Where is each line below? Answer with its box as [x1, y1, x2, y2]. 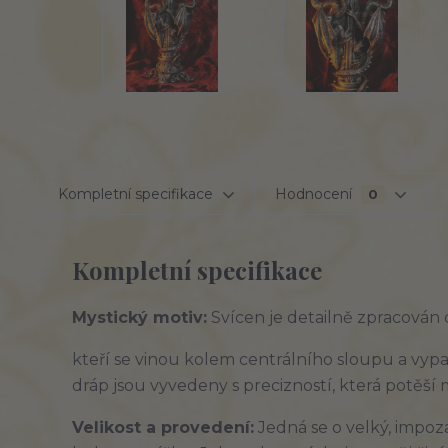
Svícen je [207, 308, 287, 327]
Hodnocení [275, 185, 356, 203]
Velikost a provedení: [72, 418, 254, 437]
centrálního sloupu [239, 350, 394, 369]
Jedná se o [254, 418, 346, 437]
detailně [287, 308, 353, 327]
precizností [243, 376, 332, 395]
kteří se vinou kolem [72, 350, 239, 369]
